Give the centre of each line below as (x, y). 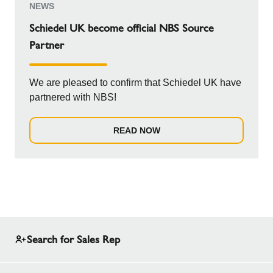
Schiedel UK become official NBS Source (122, 28)
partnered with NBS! (74, 97)
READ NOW (136, 130)
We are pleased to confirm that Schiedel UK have (135, 83)
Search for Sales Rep (73, 239)
